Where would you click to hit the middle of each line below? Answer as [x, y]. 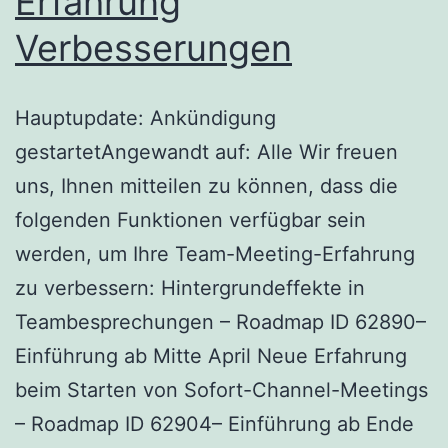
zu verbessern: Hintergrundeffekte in [190, 287]
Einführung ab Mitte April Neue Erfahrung [211, 355]
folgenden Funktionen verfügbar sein [190, 219]
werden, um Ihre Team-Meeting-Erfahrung [215, 253]
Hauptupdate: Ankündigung [145, 117]
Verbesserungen [153, 47]
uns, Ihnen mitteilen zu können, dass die [206, 185]
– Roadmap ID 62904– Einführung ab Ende [214, 423]
